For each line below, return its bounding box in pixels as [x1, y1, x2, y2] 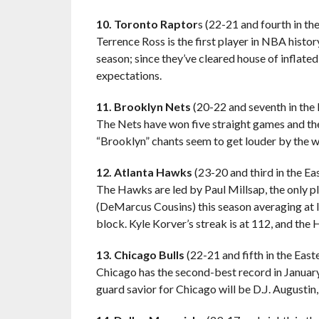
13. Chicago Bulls [95, 248, 184, 261]
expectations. [95, 68, 162, 82]
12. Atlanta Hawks [95, 165, 192, 179]
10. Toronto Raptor [95, 17, 198, 31]
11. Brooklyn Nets [95, 100, 191, 113]
